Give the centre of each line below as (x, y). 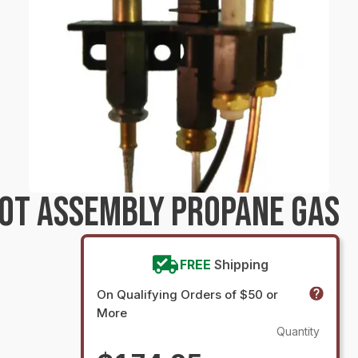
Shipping (242, 265)
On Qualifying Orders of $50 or (187, 294)
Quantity (298, 331)
